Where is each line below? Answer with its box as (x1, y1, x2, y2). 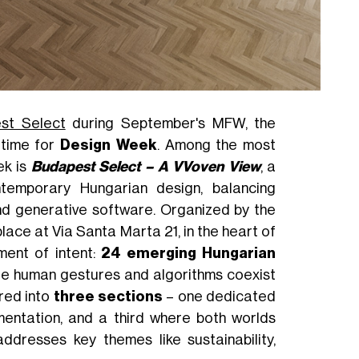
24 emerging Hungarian (100, 245, 276, 260)
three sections (53, 288, 163, 304)
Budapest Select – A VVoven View (30, 159, 260, 174)
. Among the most (156, 137, 276, 152)
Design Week (60, 137, 157, 152)
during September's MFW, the (65, 115, 276, 131)
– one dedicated (163, 288, 276, 304)
